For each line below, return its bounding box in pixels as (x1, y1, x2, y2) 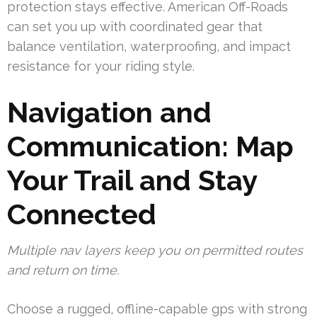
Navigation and (7, 96, 212, 129)
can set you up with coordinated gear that (7, 19, 263, 35)
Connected (7, 197, 156, 231)
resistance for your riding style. (7, 59, 195, 74)
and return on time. (7, 263, 119, 278)
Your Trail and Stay (7, 163, 257, 197)
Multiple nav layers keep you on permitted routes (7, 243, 303, 258)
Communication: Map (7, 129, 294, 163)
